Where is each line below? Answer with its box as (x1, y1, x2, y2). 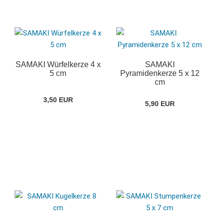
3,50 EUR (43, 96, 73, 104)
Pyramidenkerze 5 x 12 (120, 69, 200, 78)
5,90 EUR (145, 100, 175, 108)
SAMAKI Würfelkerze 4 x (15, 60, 101, 69)
